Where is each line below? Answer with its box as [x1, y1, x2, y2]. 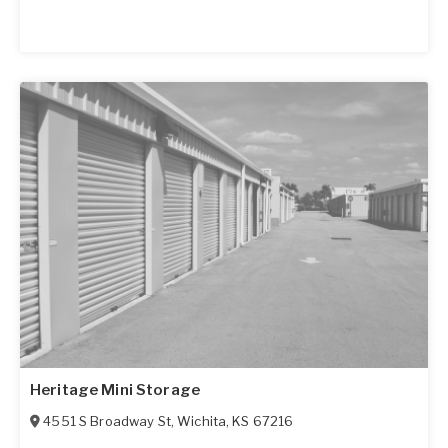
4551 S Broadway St [43, 412, 171, 429]
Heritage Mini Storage [30, 380, 200, 399]
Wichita [177, 412, 227, 429]
